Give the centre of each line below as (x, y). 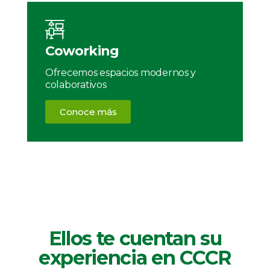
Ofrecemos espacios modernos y (121, 73)
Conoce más (88, 112)
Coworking (82, 51)
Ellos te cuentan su (135, 239)
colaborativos (76, 85)
